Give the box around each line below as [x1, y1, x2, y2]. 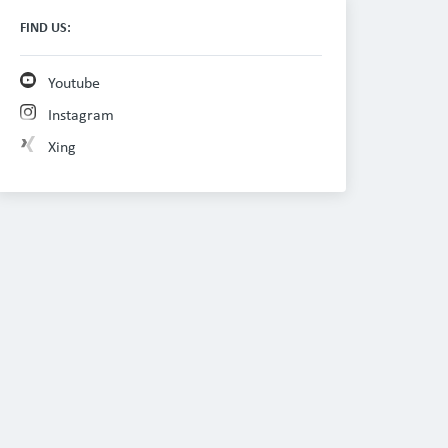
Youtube [48, 76, 100, 92]
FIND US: [20, 21, 71, 36]
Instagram [48, 108, 114, 124]
